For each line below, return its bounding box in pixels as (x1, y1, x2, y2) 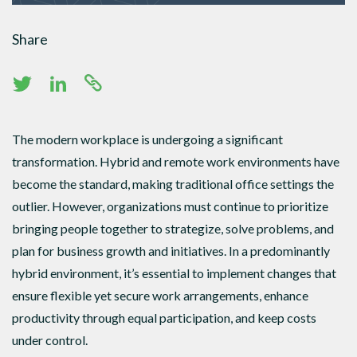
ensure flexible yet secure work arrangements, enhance (12, 287, 308, 303)
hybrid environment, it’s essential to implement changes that (12, 265, 336, 280)
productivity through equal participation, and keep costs (12, 309, 316, 325)
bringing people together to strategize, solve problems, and (12, 220, 334, 236)
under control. (12, 331, 90, 347)
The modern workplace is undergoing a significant (12, 131, 283, 147)
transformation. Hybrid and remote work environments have (12, 153, 339, 169)
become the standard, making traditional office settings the (12, 175, 334, 191)
